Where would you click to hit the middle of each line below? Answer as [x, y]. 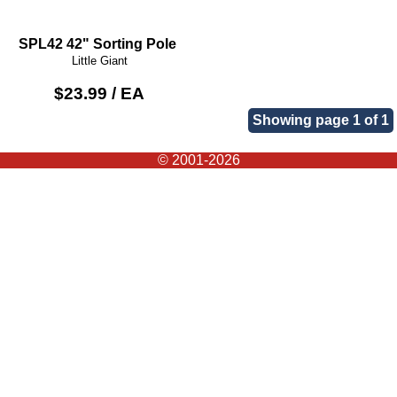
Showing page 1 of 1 [320, 120]
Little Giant [99, 61]
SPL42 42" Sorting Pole [97, 44]
